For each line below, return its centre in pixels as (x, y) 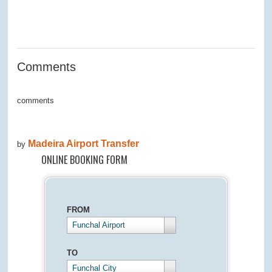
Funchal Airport (98, 225)
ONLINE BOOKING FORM (84, 160)
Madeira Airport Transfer (84, 144)
